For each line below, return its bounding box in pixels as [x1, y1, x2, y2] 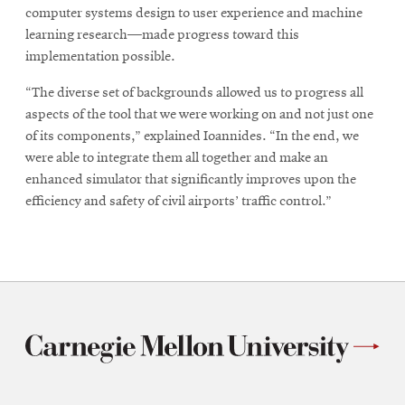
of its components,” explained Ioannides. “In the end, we [25, 129, 359, 145]
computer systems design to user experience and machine [25, 6, 363, 22]
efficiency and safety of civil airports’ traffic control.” [25, 194, 332, 210]
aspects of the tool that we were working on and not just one [25, 108, 373, 123]
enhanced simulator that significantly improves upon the [25, 173, 356, 188]
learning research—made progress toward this [25, 28, 299, 43]
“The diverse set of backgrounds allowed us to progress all [25, 86, 363, 101]
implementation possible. [25, 50, 175, 65]
